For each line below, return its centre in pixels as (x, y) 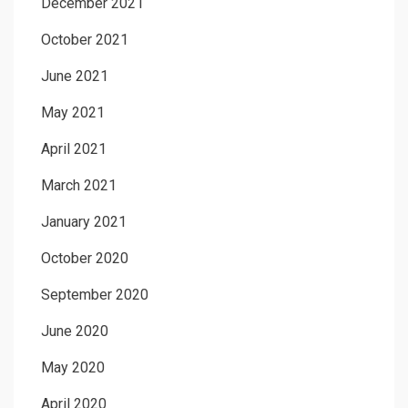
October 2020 (85, 258)
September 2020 (95, 294)
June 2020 (75, 331)
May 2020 (73, 367)
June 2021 (75, 76)
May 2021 (73, 112)
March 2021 (79, 185)
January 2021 (84, 221)
